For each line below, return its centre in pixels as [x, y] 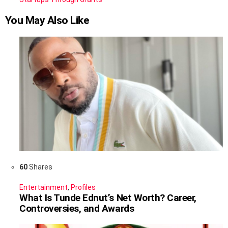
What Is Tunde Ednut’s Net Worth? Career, [108, 197]
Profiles [83, 187]
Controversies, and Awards [77, 208]
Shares [40, 167]
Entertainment [44, 187]
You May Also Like [47, 20]
